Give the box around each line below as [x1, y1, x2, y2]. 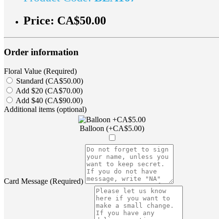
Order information [4, 47, 79, 58]
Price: [23, 14, 57, 27]
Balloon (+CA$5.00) [80, 124, 144, 133]
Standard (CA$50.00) [14, 77, 83, 86]
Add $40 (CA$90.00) [14, 96, 83, 105]
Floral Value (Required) [4, 67, 77, 76]
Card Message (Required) [4, 177, 83, 186]
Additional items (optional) [4, 105, 87, 114]
